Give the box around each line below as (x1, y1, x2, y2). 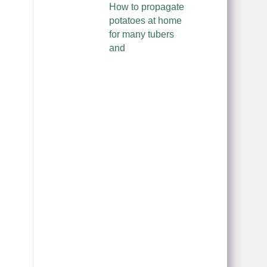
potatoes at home (108, 15, 182, 26)
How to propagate (108, 2, 184, 13)
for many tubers (108, 29, 174, 40)
